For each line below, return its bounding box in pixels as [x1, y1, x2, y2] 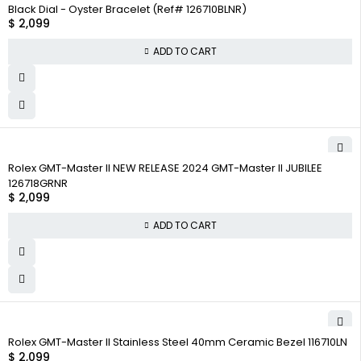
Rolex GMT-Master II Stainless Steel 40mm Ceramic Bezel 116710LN [8, 334, 347, 350]
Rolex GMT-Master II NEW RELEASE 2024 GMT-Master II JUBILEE [8, 160, 322, 176]
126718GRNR [8, 175, 68, 191]
